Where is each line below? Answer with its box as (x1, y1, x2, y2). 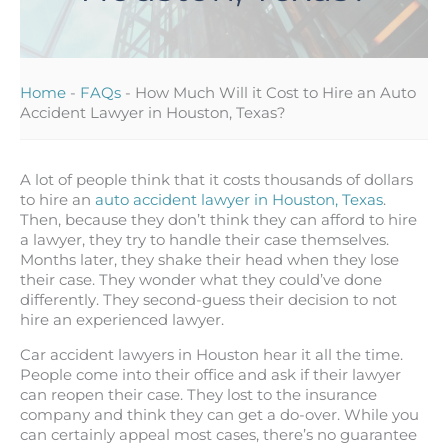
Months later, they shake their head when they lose (20, 251, 399, 270)
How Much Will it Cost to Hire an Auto (135, 83, 416, 102)
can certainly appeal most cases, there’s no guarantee (20, 426, 417, 445)
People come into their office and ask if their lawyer (20, 366, 401, 385)
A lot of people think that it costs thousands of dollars (20, 171, 413, 190)
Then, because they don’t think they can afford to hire (20, 211, 417, 230)
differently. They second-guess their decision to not (20, 291, 397, 310)
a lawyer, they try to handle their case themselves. (20, 231, 389, 250)
